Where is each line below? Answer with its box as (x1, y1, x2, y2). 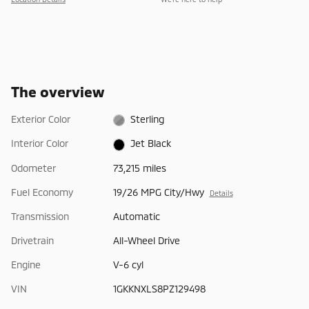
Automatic (112, 210, 160, 222)
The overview (11, 83, 104, 101)
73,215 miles (112, 161, 166, 174)
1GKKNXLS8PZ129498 (112, 282, 206, 295)
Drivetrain (11, 234, 54, 246)
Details (209, 188, 233, 197)
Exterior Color (11, 113, 70, 126)
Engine (11, 258, 41, 270)
